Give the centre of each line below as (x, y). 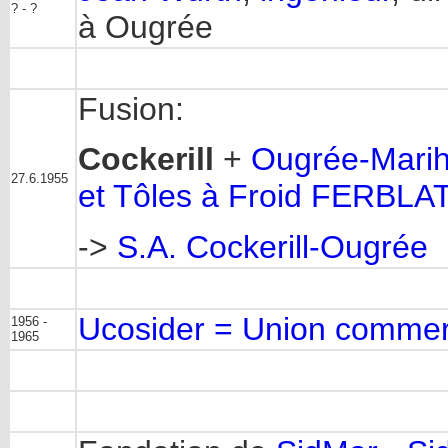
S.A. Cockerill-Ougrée (272, 246)
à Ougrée (145, 27)
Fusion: (131, 109)
